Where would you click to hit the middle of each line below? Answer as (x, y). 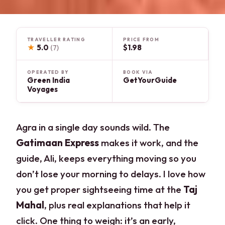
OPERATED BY (48, 72)
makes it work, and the (149, 143)
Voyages (43, 89)
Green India (49, 80)
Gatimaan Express (58, 143)
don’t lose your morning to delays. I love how (111, 174)
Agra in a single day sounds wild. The (93, 127)
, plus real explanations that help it (118, 205)
